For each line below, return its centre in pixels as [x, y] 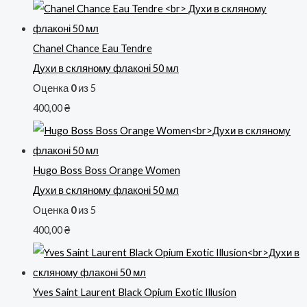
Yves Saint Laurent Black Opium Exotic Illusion [135, 292]
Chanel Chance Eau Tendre [93, 49]
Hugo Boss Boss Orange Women [107, 171]
